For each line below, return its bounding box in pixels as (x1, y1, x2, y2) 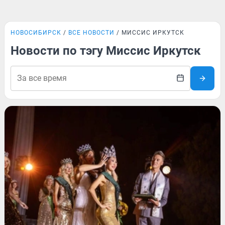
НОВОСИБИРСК (11, 29, 61, 36)
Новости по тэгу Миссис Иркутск (11, 44, 201, 58)
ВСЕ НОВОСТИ (68, 29, 115, 36)
